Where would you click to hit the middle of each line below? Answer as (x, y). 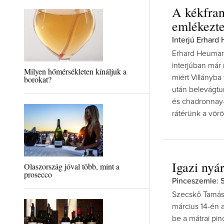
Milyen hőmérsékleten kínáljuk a (75, 71)
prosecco (38, 174)
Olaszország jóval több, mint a (71, 166)
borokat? (37, 79)
